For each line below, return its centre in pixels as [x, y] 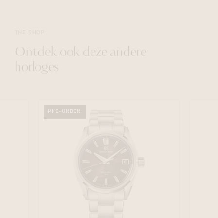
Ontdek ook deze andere [81, 53]
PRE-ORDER [64, 112]
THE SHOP [30, 33]
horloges [37, 68]
